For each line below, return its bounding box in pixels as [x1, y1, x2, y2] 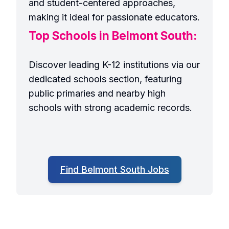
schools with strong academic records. [29, 102, 192, 113]
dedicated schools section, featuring [29, 73, 182, 84]
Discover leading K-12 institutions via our [29, 59, 200, 70]
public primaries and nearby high [29, 87, 166, 99]
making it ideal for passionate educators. [29, 12, 200, 23]
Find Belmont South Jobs [60, 163, 169, 175]
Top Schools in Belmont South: [29, 29, 197, 43]
